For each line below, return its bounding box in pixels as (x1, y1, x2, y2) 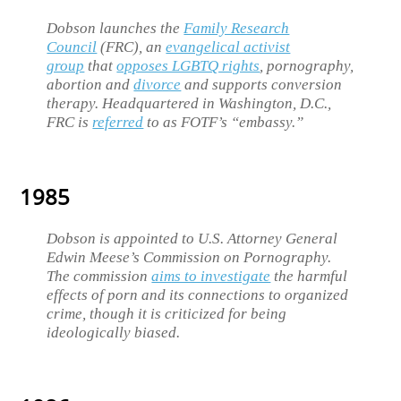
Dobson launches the (47, 20, 184, 38)
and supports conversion (181, 76, 343, 94)
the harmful (270, 268, 348, 285)
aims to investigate (151, 268, 271, 285)
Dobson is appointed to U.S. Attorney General (47, 230, 338, 247)
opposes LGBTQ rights (116, 57, 260, 75)
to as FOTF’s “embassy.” (143, 114, 304, 132)
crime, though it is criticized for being (47, 305, 287, 322)
